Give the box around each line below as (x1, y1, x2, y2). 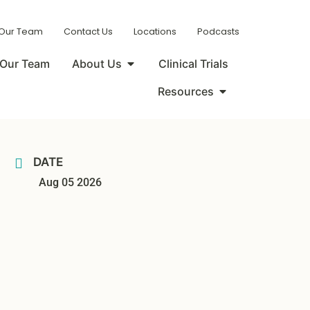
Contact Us (64, 26, 113, 37)
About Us (72, 57, 122, 71)
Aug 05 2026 (38, 176, 102, 189)
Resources (158, 84, 214, 98)
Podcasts (197, 26, 239, 37)
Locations (134, 26, 176, 37)
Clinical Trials (158, 57, 228, 71)
